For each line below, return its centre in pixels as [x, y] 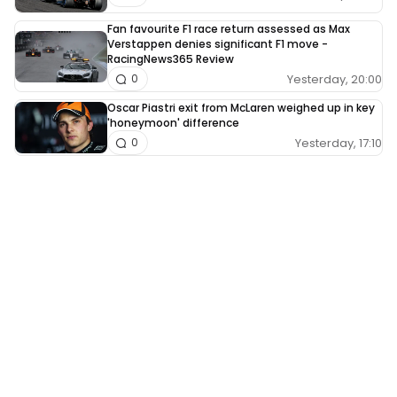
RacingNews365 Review [171, 59]
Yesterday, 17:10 [339, 143]
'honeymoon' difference [173, 123]
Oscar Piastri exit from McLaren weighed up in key [241, 108]
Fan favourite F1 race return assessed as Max [229, 29]
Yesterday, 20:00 [335, 79]
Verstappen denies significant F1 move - [218, 44]
